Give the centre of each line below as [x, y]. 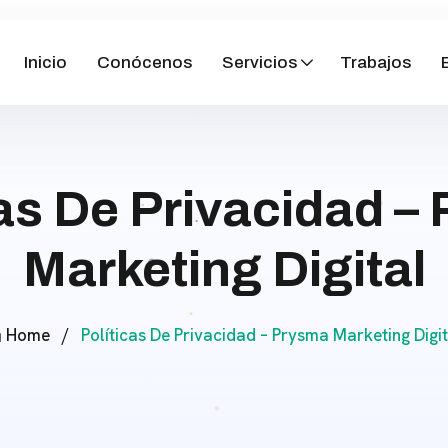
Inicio [45, 62]
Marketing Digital [224, 269]
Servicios [259, 62]
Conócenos [144, 62]
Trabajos [376, 62]
